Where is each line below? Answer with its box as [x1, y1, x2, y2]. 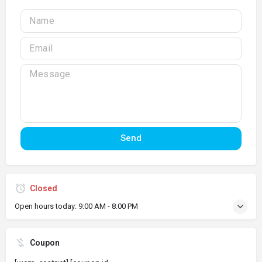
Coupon [30, 237, 60, 247]
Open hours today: [15, 201, 78, 211]
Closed [30, 183, 57, 193]
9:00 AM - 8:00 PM [78, 201, 138, 211]
